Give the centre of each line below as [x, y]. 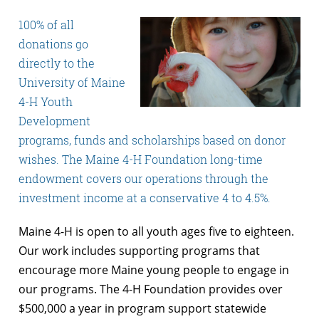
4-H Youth [46, 101]
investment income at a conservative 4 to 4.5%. [145, 197]
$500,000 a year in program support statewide [142, 309]
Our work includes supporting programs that [139, 251]
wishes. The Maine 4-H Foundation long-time [141, 159]
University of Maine [72, 82]
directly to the [57, 63]
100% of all [46, 24]
